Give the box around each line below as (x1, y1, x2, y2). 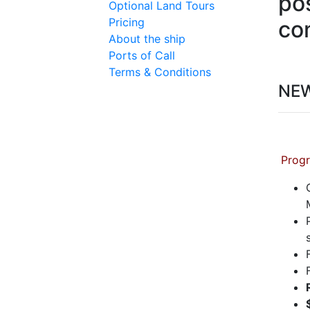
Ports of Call (109, 48, 175, 62)
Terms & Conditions (109, 65, 211, 79)
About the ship (109, 32, 185, 46)
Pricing (109, 15, 145, 29)
